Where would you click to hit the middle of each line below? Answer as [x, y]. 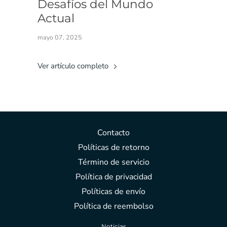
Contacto [113, 133]
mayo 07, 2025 [60, 37]
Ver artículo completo [74, 66]
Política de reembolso [113, 206]
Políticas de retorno [113, 148]
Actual [56, 18]
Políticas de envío [113, 192]
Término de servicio [113, 162]
